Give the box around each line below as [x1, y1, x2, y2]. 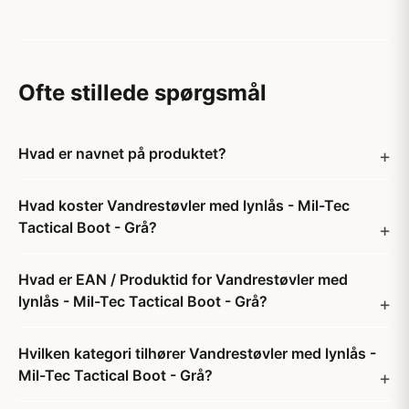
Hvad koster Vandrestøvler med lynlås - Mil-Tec [18, 196, 350, 215]
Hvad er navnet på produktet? [18, 144, 226, 163]
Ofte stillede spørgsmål [18, 79, 267, 106]
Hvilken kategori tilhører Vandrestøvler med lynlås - [18, 344, 376, 362]
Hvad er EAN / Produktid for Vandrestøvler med [18, 270, 348, 288]
